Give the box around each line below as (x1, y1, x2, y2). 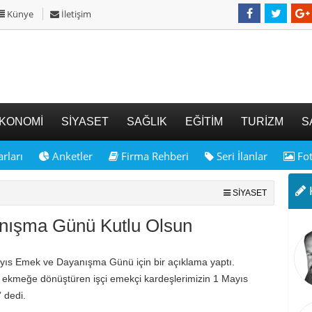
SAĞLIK (127, 116, 167, 127)
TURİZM (241, 116, 283, 127)
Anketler (49, 149, 93, 163)
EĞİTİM (185, 116, 223, 127)
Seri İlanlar (214, 149, 267, 163)
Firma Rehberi (118, 149, 189, 163)
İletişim (59, 8, 91, 20)
